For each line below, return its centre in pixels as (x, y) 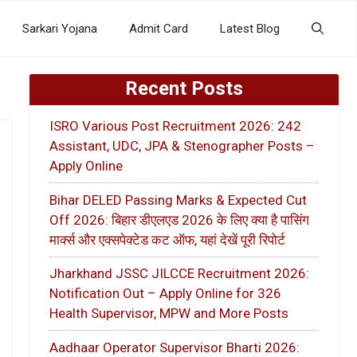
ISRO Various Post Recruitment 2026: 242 (175, 126)
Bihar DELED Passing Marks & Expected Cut (178, 200)
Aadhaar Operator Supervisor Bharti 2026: (175, 347)
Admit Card (159, 29)
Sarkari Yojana (60, 29)
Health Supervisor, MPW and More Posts (169, 314)
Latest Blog (250, 29)
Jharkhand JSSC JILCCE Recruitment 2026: (179, 274)
